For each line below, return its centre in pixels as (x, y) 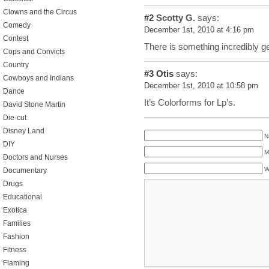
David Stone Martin (34, 104)
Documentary (25, 171)
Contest (16, 38)
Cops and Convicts (34, 52)
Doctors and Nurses (35, 157)
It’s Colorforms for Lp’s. (190, 102)
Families (17, 223)
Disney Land (24, 131)
